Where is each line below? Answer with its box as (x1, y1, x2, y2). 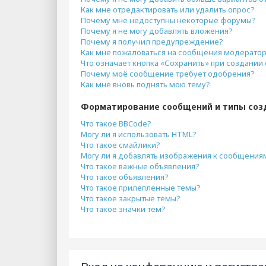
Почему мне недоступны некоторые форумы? (81, 15, 256, 26)
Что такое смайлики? (81, 140, 160, 150)
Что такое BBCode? (81, 118, 151, 129)
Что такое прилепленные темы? (81, 182, 201, 193)
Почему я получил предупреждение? (81, 36, 223, 47)
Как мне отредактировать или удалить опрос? (81, 4, 255, 15)
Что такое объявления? (81, 172, 169, 182)
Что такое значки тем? (81, 204, 166, 214)
